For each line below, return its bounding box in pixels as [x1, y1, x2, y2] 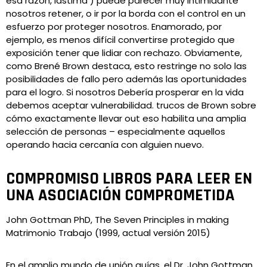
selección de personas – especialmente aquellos [6, 125, 225, 138]
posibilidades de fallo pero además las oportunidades [6, 73, 247, 85]
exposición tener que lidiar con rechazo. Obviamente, [6, 46, 242, 59]
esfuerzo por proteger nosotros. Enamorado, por [6, 20, 222, 33]
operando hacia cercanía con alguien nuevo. [6, 138, 204, 151]
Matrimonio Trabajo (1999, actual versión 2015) [6, 226, 210, 239]
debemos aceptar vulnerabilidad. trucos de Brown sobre [6, 99, 256, 111]
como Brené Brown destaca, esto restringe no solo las [6, 60, 247, 72]
